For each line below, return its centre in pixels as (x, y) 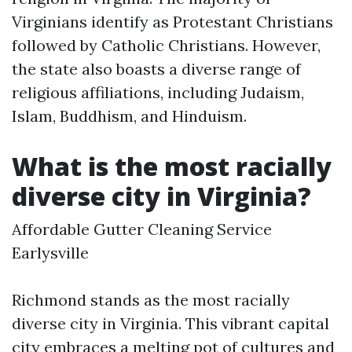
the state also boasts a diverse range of (156, 69)
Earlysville (50, 253)
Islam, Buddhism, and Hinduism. (129, 116)
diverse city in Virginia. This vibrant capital (170, 323)
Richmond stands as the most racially (151, 300)
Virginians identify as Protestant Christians (172, 22)
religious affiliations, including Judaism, (158, 92)
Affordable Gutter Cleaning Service (142, 229)
